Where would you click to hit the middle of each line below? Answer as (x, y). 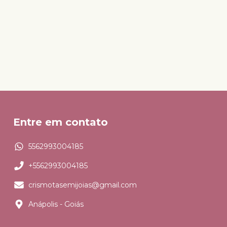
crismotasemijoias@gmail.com (83, 185)
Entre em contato (61, 122)
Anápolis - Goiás (56, 204)
